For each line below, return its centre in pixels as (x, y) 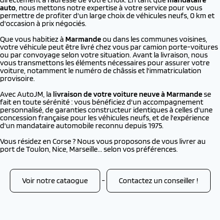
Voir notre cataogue (55, 180)
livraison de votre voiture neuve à (110, 94)
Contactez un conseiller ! (158, 180)
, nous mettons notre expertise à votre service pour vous (109, 8)
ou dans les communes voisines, (154, 39)
